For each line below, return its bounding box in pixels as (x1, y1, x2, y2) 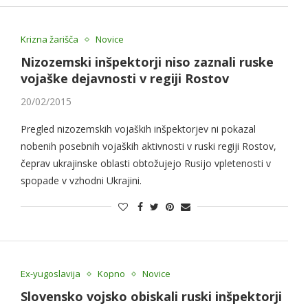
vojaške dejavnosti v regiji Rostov (20, 70, 229, 87)
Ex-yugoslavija (20, 267, 80, 280)
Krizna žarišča (20, 33, 78, 46)
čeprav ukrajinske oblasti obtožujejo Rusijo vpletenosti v (20, 157, 271, 170)
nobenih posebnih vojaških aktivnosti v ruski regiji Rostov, (20, 140, 276, 153)
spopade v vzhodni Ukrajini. (20, 174, 142, 188)
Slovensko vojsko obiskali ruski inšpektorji (20, 288, 282, 305)
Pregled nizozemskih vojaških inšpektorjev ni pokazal (20, 122, 256, 136)
